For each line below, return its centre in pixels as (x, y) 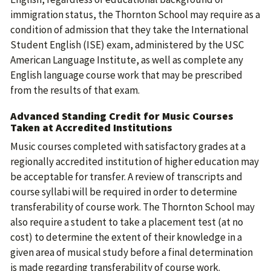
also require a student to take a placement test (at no (127, 222)
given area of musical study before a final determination (132, 252)
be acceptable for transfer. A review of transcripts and (126, 177)
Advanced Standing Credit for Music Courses (122, 116)
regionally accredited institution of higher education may (135, 162)
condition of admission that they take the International (129, 30)
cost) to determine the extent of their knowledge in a (126, 237)
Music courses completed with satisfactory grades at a (128, 146)
